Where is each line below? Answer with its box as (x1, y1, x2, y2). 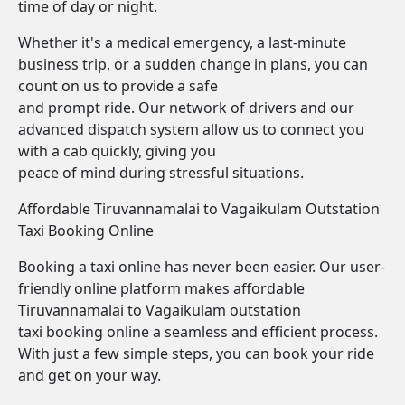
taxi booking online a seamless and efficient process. (18, 322, 378, 342)
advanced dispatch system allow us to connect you (18, 119, 364, 139)
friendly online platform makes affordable (18, 278, 305, 298)
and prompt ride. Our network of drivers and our (18, 98, 354, 118)
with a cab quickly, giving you (18, 141, 216, 161)
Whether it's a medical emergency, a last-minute (18, 33, 346, 52)
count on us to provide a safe (18, 76, 218, 96)
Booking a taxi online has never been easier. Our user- (18, 257, 385, 277)
